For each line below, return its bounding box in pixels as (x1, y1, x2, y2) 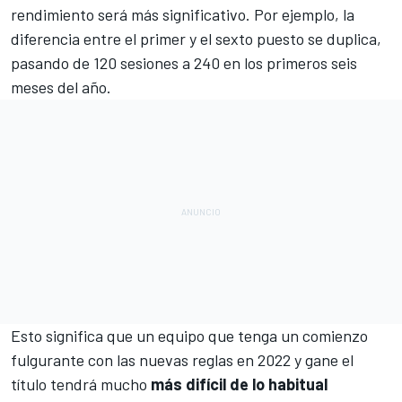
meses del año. (11, 76, 111, 97)
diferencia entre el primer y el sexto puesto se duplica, (11, 28, 381, 48)
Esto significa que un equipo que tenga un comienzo (11, 325, 368, 345)
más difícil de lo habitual (151, 373, 328, 394)
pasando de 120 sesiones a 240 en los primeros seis (11, 52, 357, 73)
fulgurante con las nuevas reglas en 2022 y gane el (11, 349, 354, 370)
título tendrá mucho (11, 373, 151, 394)
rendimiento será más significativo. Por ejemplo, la (11, 4, 354, 24)
